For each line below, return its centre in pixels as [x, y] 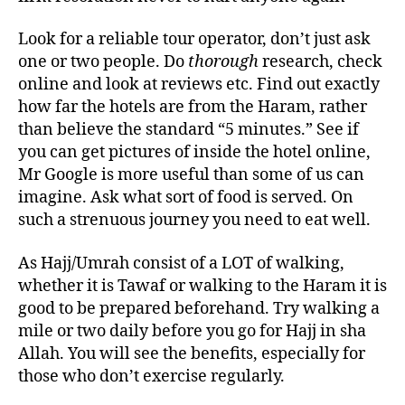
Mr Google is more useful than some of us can [191, 175]
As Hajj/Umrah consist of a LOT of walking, [181, 263]
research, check [320, 62]
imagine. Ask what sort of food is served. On [186, 198]
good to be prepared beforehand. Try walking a [199, 308]
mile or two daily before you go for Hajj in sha [192, 331]
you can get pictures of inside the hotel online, [194, 153]
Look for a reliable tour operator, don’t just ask [194, 40]
